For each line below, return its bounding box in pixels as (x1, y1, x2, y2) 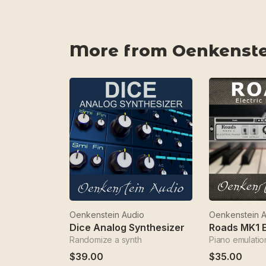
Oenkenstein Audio (69, 210, 144, 220)
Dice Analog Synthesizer (69, 221, 185, 233)
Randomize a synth (69, 235, 142, 245)
